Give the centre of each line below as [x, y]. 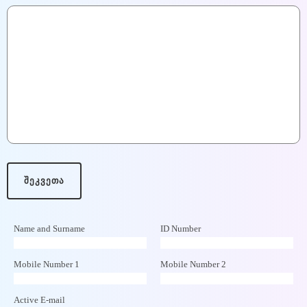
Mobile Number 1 [47, 265]
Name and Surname [49, 229]
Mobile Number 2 [193, 265]
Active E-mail [39, 300]
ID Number [181, 229]
